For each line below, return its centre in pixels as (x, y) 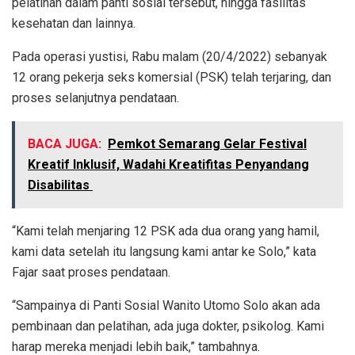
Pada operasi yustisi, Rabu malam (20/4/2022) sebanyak (170, 57)
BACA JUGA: (65, 144)
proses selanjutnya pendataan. (95, 98)
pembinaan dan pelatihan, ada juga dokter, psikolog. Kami (168, 326)
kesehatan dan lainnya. (74, 24)
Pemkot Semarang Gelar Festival (207, 144)
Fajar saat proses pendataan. (91, 273)
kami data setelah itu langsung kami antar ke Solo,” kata (164, 252)
